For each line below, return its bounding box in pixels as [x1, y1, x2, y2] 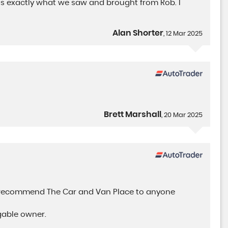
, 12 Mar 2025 [163, 31, 203, 38]
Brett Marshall [104, 110, 162, 119]
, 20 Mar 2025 [161, 112, 203, 119]
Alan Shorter [112, 29, 164, 38]
